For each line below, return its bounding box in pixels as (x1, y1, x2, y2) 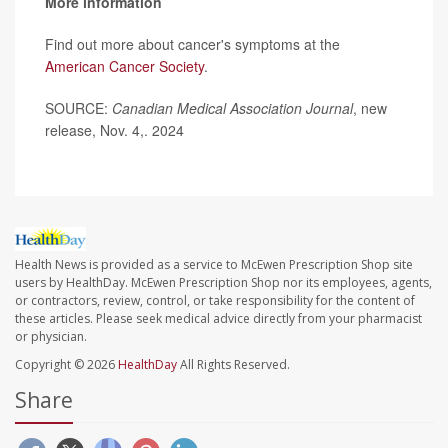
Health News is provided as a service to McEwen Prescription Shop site (15, 256, 413, 274)
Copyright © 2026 (15, 356, 118, 374)
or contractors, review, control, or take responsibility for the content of (15, 292, 415, 310)
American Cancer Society (45, 56, 204, 76)
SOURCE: (45, 98, 112, 118)
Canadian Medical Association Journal (112, 98, 353, 118)
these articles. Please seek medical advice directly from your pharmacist (15, 310, 422, 328)
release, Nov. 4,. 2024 (45, 120, 184, 140)
